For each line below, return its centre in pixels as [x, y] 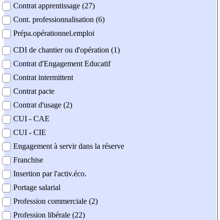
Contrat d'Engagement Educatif [62, 64]
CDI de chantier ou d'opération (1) [67, 50]
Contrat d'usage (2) [43, 105]
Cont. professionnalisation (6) [59, 20]
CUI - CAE [31, 119]
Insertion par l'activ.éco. [50, 174]
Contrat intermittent [43, 78]
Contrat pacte [34, 91]
